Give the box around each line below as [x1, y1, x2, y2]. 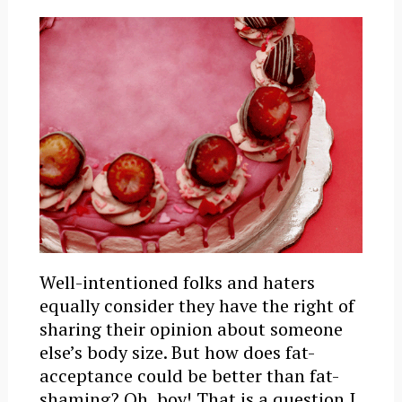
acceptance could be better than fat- [39, 363, 339, 389]
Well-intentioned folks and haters [39, 270, 315, 295]
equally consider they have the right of [39, 293, 354, 319]
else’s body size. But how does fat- [39, 340, 315, 365]
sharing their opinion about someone [39, 317, 343, 342]
